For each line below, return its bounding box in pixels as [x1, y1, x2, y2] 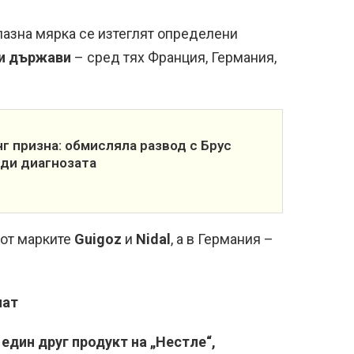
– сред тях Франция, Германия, [71, 49, 277, 66]
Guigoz [74, 231, 122, 247]
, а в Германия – [171, 231, 273, 247]
